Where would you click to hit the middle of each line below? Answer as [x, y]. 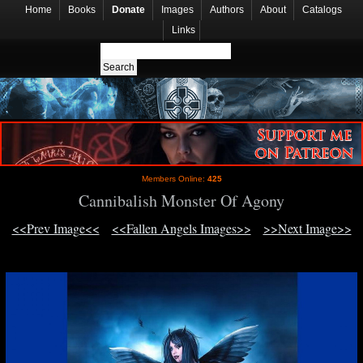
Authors [227, 10]
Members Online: [174, 179]
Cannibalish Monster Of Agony [181, 201]
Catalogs [322, 10]
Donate [128, 10]
